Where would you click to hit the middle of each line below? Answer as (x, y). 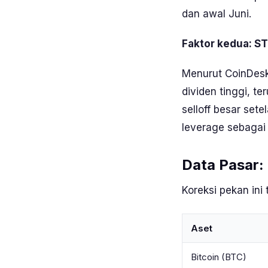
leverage (203, 127)
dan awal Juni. (217, 14)
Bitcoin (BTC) (219, 257)
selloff (196, 109)
